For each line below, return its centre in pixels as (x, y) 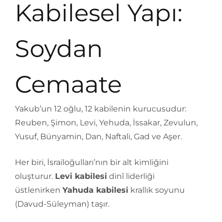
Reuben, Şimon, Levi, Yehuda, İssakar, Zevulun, (106, 123)
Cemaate (68, 84)
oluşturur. (35, 176)
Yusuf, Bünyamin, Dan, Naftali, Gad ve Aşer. (98, 137)
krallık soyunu (157, 190)
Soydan (59, 49)
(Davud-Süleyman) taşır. (62, 204)
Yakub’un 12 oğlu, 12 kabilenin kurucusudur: (101, 109)
